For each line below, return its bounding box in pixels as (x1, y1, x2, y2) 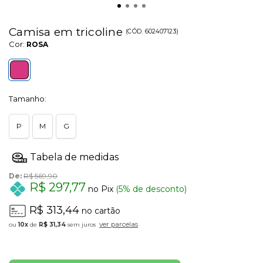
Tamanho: (9, 94, 46, 104)
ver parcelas (99, 220, 138, 228)
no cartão (79, 205, 120, 216)
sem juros (66, 220, 96, 228)
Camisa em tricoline (9, 25, 126, 39)
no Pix (86, 183, 113, 194)
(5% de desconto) (113, 183, 187, 194)
